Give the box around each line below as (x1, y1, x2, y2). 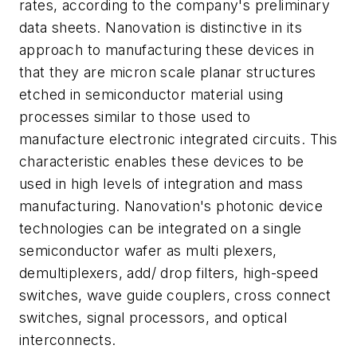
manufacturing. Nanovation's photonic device (19, 197, 324, 214)
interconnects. (19, 331, 116, 348)
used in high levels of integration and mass (19, 175, 304, 192)
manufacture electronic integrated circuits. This (19, 130, 338, 147)
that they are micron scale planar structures (19, 63, 316, 80)
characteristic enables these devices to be (19, 152, 304, 170)
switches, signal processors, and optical (19, 308, 287, 326)
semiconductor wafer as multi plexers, (19, 241, 277, 259)
